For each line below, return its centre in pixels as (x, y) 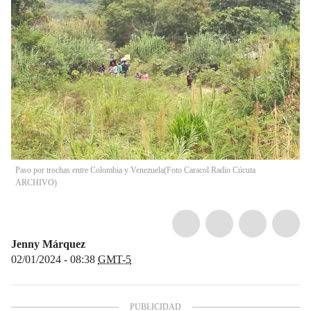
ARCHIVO (35, 182)
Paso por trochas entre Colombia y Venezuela (90, 170)
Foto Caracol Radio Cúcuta (211, 170)
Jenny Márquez (48, 244)
